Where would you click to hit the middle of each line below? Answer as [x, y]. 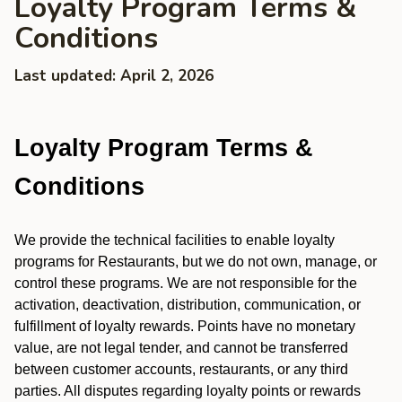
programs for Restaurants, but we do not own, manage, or [196, 262]
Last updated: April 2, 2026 [114, 76]
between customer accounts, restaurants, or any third [181, 369]
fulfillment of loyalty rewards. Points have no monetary [185, 326]
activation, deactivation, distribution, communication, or [188, 305]
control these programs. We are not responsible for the [186, 283]
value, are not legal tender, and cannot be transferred [181, 348]
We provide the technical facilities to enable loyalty [175, 240]
